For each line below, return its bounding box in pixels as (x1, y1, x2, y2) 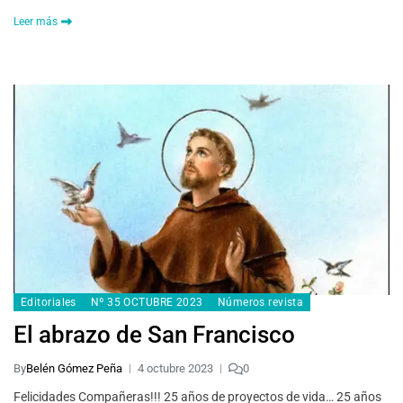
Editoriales (21, 296, 76, 309)
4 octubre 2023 (138, 362, 213, 376)
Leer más (13, 15, 58, 29)
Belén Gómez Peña (26, 362, 122, 376)
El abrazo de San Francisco (13, 321, 295, 349)
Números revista (217, 296, 304, 309)
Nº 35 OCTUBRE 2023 (90, 296, 203, 309)
